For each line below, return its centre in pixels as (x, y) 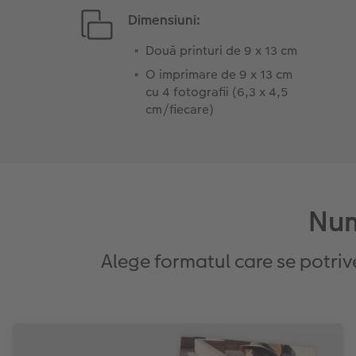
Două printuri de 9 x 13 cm (222, 51)
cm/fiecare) (180, 110)
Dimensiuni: (164, 20)
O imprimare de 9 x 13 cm (219, 75)
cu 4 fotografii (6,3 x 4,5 (217, 92)
